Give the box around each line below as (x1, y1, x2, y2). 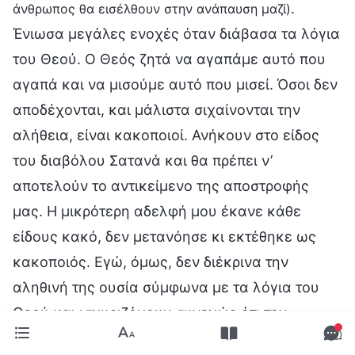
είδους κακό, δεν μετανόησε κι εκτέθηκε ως (13, 227, 316, 245)
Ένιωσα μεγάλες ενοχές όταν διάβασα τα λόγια (13, 25, 340, 42)
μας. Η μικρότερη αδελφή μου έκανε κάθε (13, 202, 301, 219)
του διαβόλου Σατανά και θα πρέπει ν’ (13, 151, 273, 169)
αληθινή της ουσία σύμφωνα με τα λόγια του (13, 278, 319, 296)
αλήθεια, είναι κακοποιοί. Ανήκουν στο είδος (13, 126, 319, 143)
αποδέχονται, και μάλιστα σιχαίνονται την (13, 101, 300, 118)
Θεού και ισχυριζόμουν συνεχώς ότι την (13, 303, 287, 321)
